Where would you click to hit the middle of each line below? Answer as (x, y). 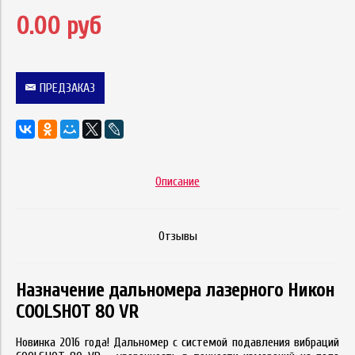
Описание (177, 181)
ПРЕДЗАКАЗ (67, 88)
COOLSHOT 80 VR (77, 311)
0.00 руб (58, 25)
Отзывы (177, 236)
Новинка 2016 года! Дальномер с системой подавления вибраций (177, 342)
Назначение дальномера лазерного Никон (175, 290)
